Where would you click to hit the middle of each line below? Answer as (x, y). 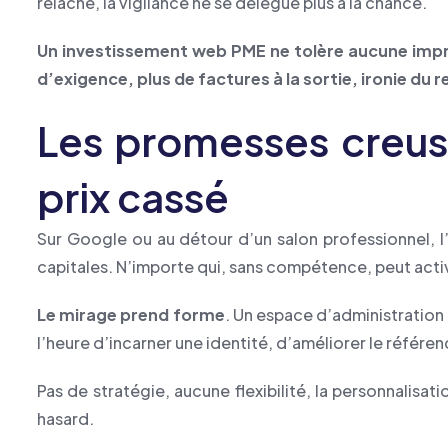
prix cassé (133, 196)
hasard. (65, 418)
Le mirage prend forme (131, 314)
